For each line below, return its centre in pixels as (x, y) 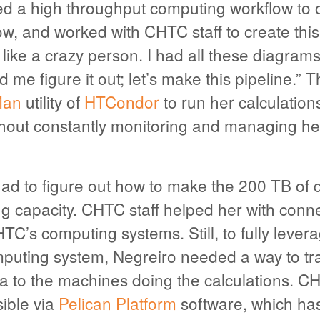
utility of (52, 101)
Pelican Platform (117, 302)
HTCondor (121, 101)
